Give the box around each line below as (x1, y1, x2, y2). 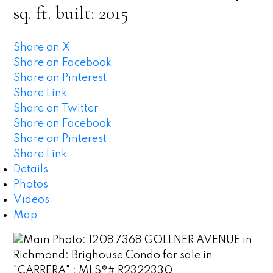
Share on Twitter (13, 102, 99, 114)
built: (55, 2, 99, 25)
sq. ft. (13, 2, 52, 25)
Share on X (13, 41, 71, 53)
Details (13, 163, 49, 175)
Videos (13, 194, 50, 205)
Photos (13, 179, 49, 190)
